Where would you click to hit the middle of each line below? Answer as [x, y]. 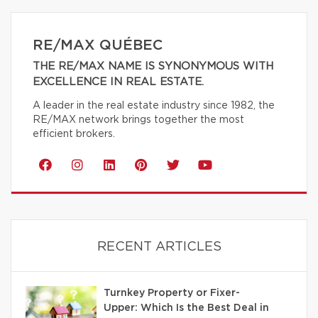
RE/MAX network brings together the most [138, 120]
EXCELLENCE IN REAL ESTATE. [118, 82]
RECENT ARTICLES [159, 247]
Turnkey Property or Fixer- [172, 293]
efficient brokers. [74, 134]
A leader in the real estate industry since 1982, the [154, 105]
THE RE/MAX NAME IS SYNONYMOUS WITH [153, 66]
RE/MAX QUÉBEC [98, 45]
